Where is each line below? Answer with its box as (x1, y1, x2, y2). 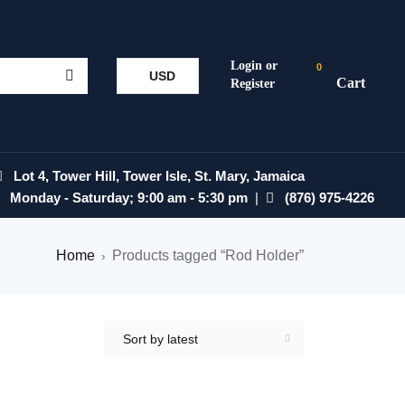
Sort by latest (123, 332, 198, 346)
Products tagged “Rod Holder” (112, 248, 304, 263)
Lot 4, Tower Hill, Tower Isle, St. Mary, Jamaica (3, 168, 305, 184)
